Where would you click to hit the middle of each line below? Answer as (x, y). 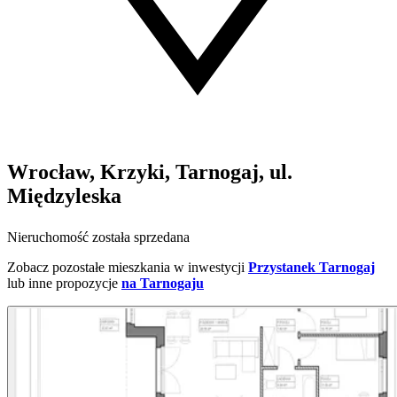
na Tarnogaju (163, 284)
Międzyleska (64, 196)
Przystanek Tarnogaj (311, 268)
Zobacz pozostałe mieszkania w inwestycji (126, 268)
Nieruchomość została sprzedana (98, 237)
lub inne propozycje (62, 284)
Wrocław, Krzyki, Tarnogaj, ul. (150, 172)
